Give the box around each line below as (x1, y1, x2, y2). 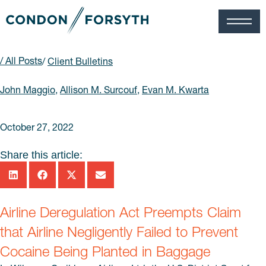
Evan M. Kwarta (142, 83, 209, 96)
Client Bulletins (47, 55, 113, 67)
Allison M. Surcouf (60, 83, 137, 96)
